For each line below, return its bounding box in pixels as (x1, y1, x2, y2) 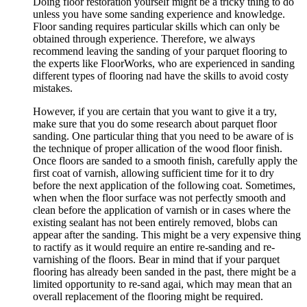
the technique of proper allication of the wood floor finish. (33, 142, 282, 154)
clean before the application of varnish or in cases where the (33, 204, 291, 216)
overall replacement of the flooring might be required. (33, 290, 263, 302)
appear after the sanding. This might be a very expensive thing (33, 228, 301, 241)
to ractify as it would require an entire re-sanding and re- (33, 241, 275, 253)
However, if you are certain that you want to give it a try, (33, 105, 277, 117)
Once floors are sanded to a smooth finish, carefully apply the (33, 154, 297, 167)
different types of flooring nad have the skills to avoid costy (33, 69, 288, 82)
